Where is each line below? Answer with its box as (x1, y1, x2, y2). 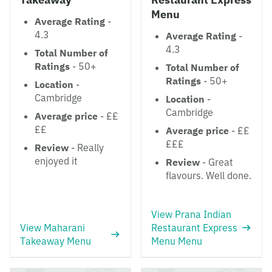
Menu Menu (151, 235, 202, 247)
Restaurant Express (151, 222, 237, 234)
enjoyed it (35, 155, 78, 167)
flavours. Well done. (166, 169, 251, 182)
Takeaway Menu (20, 235, 91, 247)
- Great (200, 156, 233, 168)
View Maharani (20, 222, 85, 234)
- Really (69, 141, 104, 154)
